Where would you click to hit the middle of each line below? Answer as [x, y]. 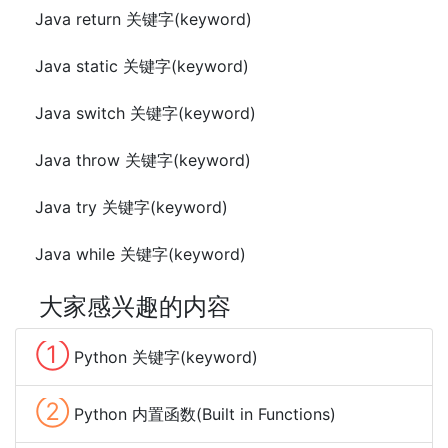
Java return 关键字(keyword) [143, 19]
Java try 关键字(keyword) [131, 207]
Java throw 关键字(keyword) [143, 160]
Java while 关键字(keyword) [140, 254]
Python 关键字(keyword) [166, 357]
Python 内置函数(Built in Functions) [205, 414]
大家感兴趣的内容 [135, 307]
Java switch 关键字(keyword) [145, 113]
